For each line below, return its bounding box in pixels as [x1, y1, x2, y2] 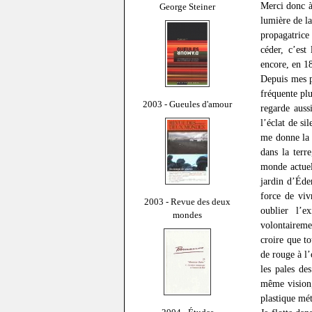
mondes [173, 209, 202, 220]
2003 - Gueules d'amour [143, 98, 232, 109]
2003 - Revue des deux [144, 196, 231, 207]
